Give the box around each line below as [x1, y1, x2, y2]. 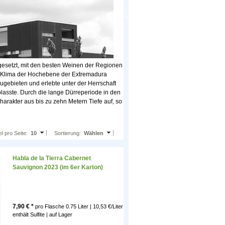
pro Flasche [34, 203, 66, 210]
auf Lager [49, 211, 72, 218]
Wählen [84, 130, 103, 137]
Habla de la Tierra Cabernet [13, 155, 91, 162]
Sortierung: [54, 130, 81, 137]
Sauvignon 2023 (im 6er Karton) [13, 164, 103, 171]
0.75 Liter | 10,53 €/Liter [66, 203, 123, 210]
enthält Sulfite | [13, 211, 49, 218]
